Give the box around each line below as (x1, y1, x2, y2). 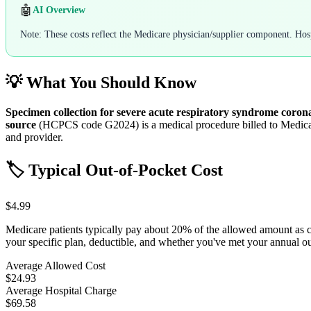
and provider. (6, 131, 63, 143)
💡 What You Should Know (6, 73, 196, 92)
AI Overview (33, 5, 85, 16)
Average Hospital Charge (6, 284, 117, 296)
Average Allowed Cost (6, 259, 106, 271)
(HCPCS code (36, 118, 105, 131)
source (6, 118, 36, 131)
